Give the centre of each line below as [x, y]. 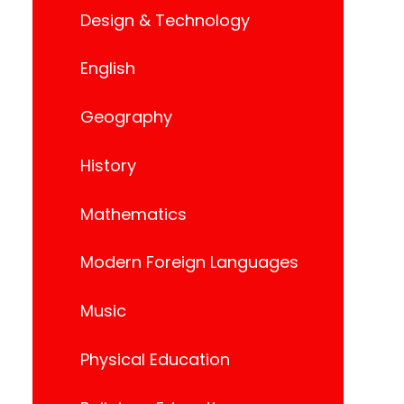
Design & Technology [165, 20]
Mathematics [133, 214]
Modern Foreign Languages [189, 262]
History [108, 165]
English [108, 69]
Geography [126, 117]
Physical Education [155, 359]
